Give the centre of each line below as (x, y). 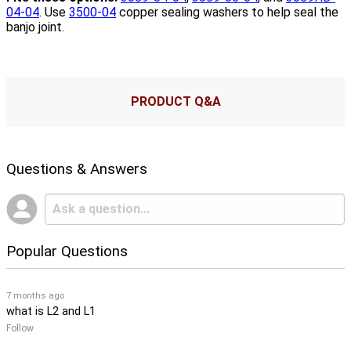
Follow (20, 328)
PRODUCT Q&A (175, 101)
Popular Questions (67, 251)
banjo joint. (35, 27)
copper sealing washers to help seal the (227, 12)
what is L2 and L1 (51, 311)
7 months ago (35, 295)
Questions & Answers (77, 168)
